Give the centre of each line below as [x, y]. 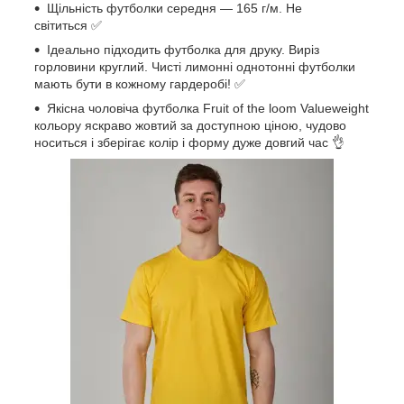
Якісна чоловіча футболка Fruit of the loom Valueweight [208, 108]
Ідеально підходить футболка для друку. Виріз [183, 49]
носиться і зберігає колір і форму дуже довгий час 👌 [189, 142]
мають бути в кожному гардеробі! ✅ [140, 83]
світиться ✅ [68, 25]
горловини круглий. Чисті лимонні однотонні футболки [195, 66]
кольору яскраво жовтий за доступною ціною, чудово [190, 125]
